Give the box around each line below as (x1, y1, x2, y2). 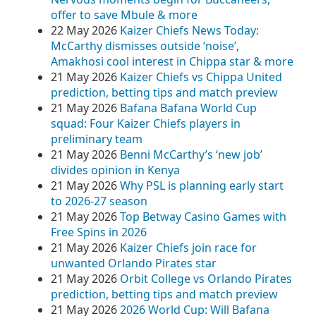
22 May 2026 (51, 23, 117, 38)
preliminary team (51, 131, 142, 147)
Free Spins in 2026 (51, 224, 147, 240)
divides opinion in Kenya (51, 162, 180, 178)
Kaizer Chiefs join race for (120, 240, 257, 255)
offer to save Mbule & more (51, 7, 197, 23)
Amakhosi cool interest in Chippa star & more (51, 54, 293, 69)
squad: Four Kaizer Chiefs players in (51, 116, 241, 131)
